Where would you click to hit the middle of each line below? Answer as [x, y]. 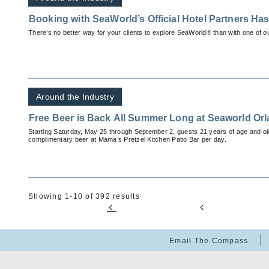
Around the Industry [75, 97]
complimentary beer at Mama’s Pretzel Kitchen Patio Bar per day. [127, 140]
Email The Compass [209, 241]
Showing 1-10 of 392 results [84, 197]
